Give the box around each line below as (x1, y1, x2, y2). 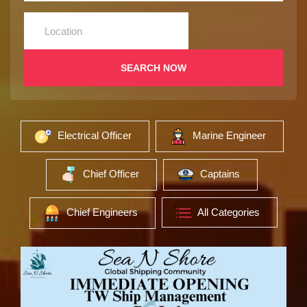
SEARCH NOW (121, 62, 186, 73)
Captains (197, 168, 240, 180)
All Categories (195, 206, 260, 219)
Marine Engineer (189, 130, 266, 141)
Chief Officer (80, 168, 139, 180)
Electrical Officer (54, 130, 132, 141)
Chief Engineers (64, 206, 138, 219)
